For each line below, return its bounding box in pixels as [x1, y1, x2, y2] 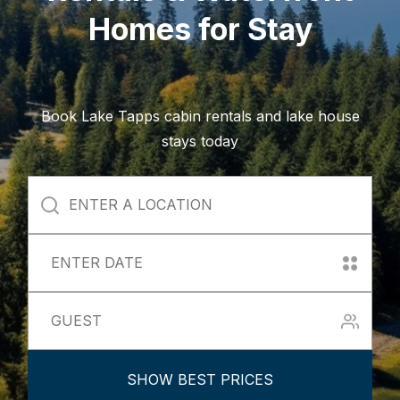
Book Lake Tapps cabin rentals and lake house [40, 107, 360, 125]
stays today [162, 132, 238, 150]
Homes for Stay [87, 11, 312, 47]
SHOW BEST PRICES [127, 370, 273, 388]
